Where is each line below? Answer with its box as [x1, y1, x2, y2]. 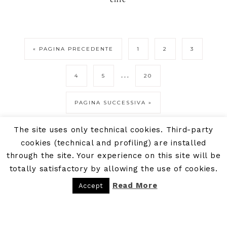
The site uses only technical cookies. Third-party [14, 125, 213, 134]
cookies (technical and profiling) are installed [20, 138, 207, 147]
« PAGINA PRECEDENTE [33, 45, 114, 52]
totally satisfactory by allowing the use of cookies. [9, 164, 218, 173]
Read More [112, 181, 158, 190]
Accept [78, 182, 103, 190]
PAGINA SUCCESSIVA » [74, 99, 153, 106]
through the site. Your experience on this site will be [6, 151, 221, 161]
